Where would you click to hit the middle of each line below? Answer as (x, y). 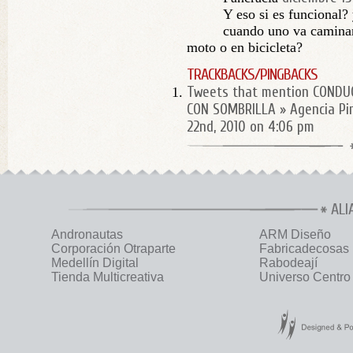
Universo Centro (305, 277)
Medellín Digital (95, 263)
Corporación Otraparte (113, 249)
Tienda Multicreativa (108, 277)
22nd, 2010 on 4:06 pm (251, 127)
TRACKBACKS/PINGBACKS (252, 74)
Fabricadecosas (304, 249)
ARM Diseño (295, 234)
